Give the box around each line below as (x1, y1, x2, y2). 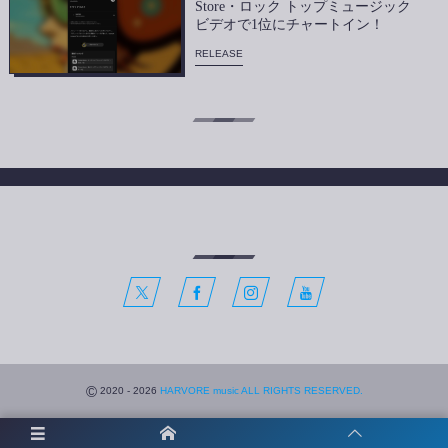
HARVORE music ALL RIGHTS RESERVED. (159, 384, 363, 396)
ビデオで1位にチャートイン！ (195, 16, 385, 32)
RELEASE (195, 47, 244, 59)
